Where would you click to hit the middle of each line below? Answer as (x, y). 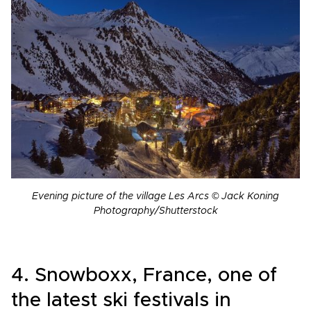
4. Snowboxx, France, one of (144, 276)
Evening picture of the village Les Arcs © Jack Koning (155, 197)
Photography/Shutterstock (155, 211)
